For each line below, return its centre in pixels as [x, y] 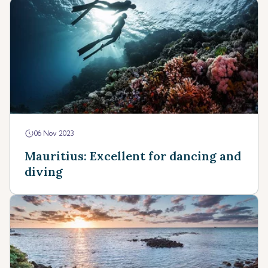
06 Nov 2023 [54, 133]
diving [44, 171]
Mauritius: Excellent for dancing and [133, 156]
